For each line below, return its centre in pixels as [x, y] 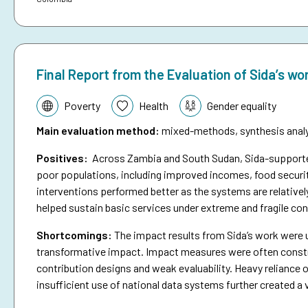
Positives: [62, 158]
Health [154, 106]
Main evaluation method [96, 131]
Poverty [82, 106]
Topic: [51, 102]
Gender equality [242, 106]
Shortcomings [72, 235]
